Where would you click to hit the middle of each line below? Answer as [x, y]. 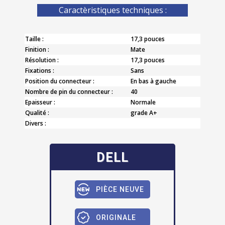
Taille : [34, 39]
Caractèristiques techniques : [113, 10]
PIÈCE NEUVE [120, 189]
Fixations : [40, 70]
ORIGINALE [116, 217]
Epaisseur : [40, 102]
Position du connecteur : [60, 81]
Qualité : [37, 113]
